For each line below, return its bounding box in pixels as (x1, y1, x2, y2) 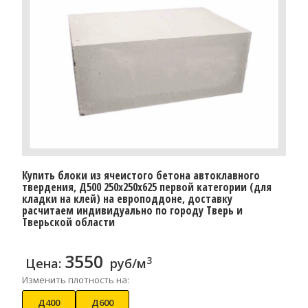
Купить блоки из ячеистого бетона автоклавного (21, 168, 260, 184)
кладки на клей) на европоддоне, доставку (21, 191, 232, 207)
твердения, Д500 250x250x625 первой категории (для (21, 179, 272, 195)
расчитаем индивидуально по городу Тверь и (21, 203, 243, 219)
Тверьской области (21, 214, 115, 230)
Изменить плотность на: (21, 274, 129, 287)
